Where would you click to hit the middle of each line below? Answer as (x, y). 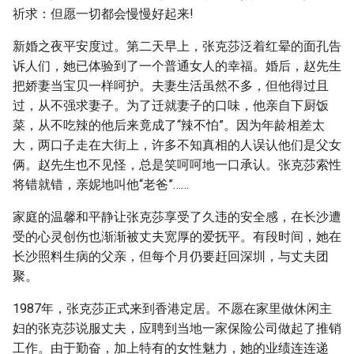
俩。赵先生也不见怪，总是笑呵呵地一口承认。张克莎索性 (177, 165)
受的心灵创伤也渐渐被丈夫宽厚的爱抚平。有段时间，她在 (177, 237)
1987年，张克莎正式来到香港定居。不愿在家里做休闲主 (172, 309)
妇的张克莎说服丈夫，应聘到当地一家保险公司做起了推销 (177, 328)
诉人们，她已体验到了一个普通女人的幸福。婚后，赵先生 (177, 66)
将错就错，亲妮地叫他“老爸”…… (101, 185)
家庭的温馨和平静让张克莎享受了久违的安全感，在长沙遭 (177, 217)
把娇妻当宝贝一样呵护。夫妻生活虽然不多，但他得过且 (171, 86)
